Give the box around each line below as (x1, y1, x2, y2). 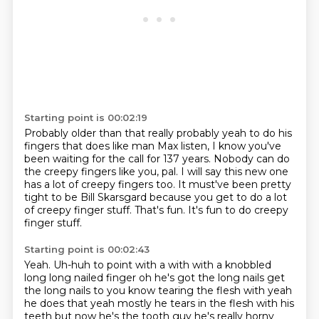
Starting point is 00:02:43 (23, 244, 150, 255)
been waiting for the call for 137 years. (23, 152, 214, 165)
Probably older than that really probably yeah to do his (23, 127, 292, 140)
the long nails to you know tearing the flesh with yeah (23, 284, 292, 297)
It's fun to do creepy (187, 204, 288, 216)
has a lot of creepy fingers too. (23, 178, 178, 191)
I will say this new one (180, 165, 288, 178)
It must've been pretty (177, 178, 291, 191)
